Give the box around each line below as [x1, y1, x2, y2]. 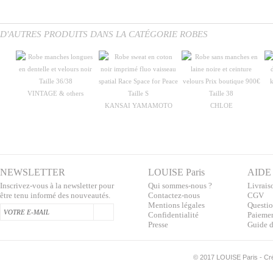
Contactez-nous [148, 190, 200, 200]
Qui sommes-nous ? [148, 180, 212, 190]
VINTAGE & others [27, 89, 83, 97]
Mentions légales [148, 200, 205, 210]
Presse [148, 219, 168, 229]
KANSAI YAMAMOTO [104, 101, 172, 109]
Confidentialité [148, 210, 199, 219]
